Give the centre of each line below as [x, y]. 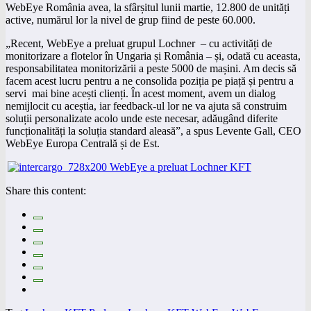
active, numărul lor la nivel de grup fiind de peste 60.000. [131, 19]
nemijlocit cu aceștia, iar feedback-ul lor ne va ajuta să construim [146, 106]
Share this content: [46, 190]
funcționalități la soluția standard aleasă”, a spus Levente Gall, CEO [153, 131]
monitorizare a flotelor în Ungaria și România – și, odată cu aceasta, [153, 56]
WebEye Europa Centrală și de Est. [83, 143]
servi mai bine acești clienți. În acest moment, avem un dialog [141, 93]
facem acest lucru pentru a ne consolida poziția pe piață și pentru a [150, 81]
